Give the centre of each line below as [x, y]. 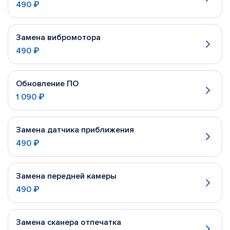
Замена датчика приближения [75, 130]
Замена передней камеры [66, 176]
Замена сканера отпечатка [69, 222]
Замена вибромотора [58, 37]
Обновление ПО [47, 84]
